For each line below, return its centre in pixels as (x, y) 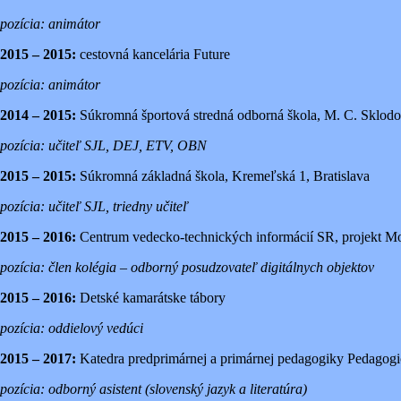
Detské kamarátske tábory (151, 297)
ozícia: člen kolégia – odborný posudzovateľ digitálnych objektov (191, 267)
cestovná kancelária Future (153, 54)
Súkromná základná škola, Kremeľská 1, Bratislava (223, 175)
